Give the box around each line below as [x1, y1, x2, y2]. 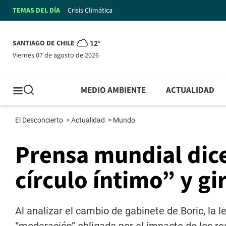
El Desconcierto [15, 116, 65, 125]
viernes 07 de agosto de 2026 [16, 50, 99, 61]
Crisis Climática [68, 5, 112, 16]
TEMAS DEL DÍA [13, 5, 60, 16]
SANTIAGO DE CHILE [13, 38, 75, 49]
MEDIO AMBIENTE [81, 84, 146, 97]
